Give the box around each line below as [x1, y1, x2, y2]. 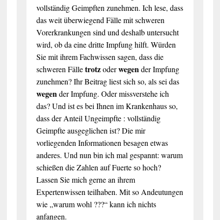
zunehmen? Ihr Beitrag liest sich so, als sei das [36, 76, 179, 86]
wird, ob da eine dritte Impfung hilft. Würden [36, 39, 176, 50]
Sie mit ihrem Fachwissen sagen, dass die [36, 51, 164, 62]
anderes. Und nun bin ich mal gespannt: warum [36, 149, 183, 160]
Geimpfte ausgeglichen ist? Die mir [36, 125, 145, 136]
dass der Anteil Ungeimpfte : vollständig [36, 112, 161, 123]
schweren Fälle [36, 63, 85, 74]
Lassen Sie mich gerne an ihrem [36, 174, 135, 185]
